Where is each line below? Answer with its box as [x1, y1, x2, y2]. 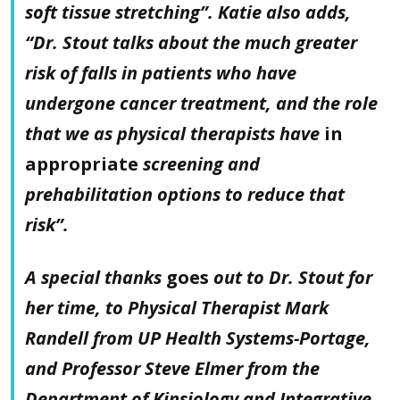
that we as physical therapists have [25, 121, 324, 146]
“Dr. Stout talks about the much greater [25, 29, 357, 54]
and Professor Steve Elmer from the [25, 355, 320, 380]
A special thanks [25, 264, 166, 289]
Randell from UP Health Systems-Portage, [25, 325, 371, 350]
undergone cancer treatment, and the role [25, 90, 378, 115]
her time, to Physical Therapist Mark [25, 295, 329, 320]
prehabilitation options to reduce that [25, 181, 345, 206]
